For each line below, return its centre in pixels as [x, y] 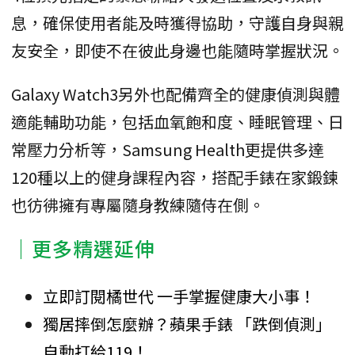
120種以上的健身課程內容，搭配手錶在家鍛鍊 [175, 177]
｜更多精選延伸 [83, 248]
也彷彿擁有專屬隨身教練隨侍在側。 [138, 205]
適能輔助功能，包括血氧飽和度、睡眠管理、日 [177, 122]
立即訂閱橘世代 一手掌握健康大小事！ [179, 296]
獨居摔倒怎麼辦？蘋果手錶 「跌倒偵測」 [187, 324]
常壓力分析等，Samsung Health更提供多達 [168, 150]
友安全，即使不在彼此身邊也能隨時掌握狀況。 [177, 51]
